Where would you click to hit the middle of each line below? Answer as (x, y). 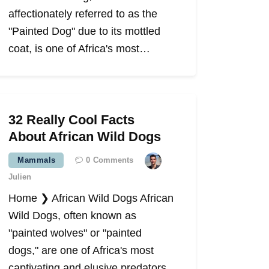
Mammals (37, 160)
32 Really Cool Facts (72, 120)
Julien (20, 177)
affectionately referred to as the (83, 14)
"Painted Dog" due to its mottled (85, 32)
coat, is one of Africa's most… (80, 49)
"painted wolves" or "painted (75, 233)
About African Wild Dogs (85, 137)
